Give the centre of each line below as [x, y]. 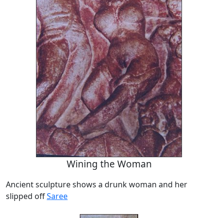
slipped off [26, 196]
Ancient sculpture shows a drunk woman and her [97, 185]
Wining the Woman [109, 164]
